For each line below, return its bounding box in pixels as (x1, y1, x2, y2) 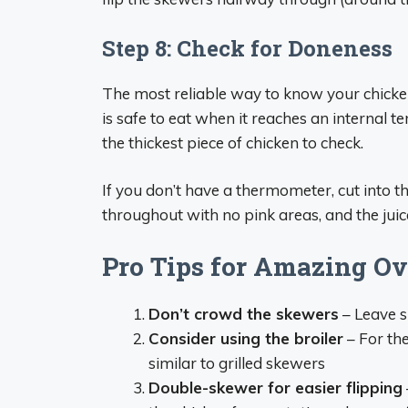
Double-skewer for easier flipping (148, 377, 403, 397)
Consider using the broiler (148, 328, 343, 348)
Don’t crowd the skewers (148, 303, 339, 323)
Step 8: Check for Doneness (102, 33, 393, 63)
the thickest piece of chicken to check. (102, 132, 363, 152)
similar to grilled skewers (148, 352, 325, 372)
